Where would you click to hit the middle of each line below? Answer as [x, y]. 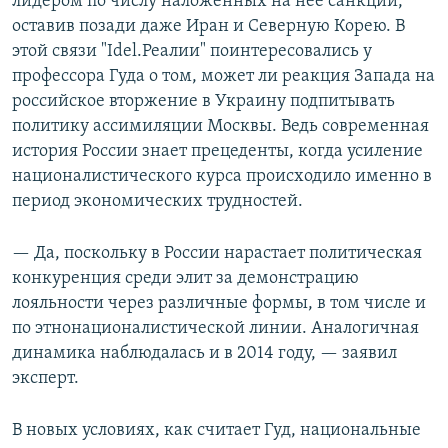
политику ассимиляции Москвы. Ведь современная [220, 126]
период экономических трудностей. [157, 201]
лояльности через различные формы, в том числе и [219, 303]
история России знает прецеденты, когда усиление [217, 151]
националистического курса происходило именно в [222, 176]
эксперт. [45, 378]
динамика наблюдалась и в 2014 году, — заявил [204, 353]
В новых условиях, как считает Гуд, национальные [216, 430]
